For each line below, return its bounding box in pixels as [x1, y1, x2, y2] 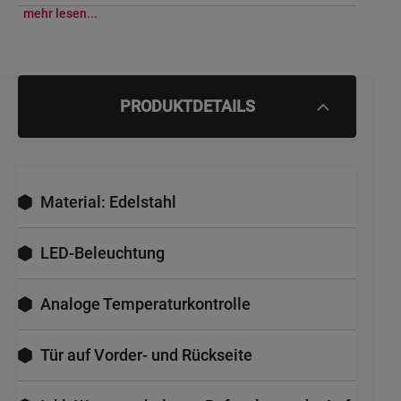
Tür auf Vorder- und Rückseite [40, 346, 252, 365]
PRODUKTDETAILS [119, 97, 255, 116]
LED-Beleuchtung [40, 243, 165, 263]
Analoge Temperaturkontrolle [40, 294, 251, 314]
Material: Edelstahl [40, 192, 176, 212]
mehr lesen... [23, 6, 98, 21]
